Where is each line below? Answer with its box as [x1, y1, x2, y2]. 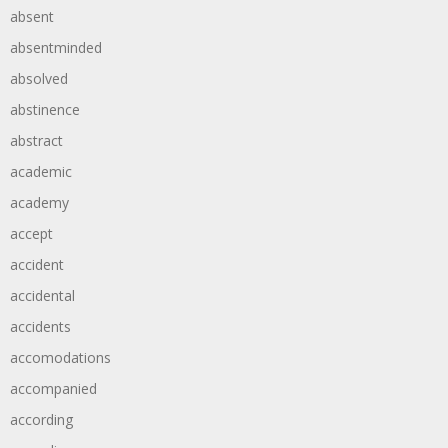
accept [10, 224, 53, 243]
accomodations [10, 348, 111, 367]
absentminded [10, 38, 102, 57]
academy [10, 193, 69, 212]
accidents [10, 317, 71, 336]
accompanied [10, 379, 97, 398]
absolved [10, 69, 68, 88]
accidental [10, 286, 75, 305]
